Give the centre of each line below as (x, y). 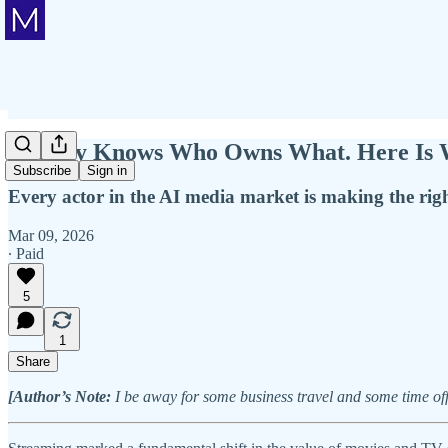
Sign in (107, 171)
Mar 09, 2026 (51, 235)
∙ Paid (26, 253)
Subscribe (42, 171)
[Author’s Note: (61, 396)
